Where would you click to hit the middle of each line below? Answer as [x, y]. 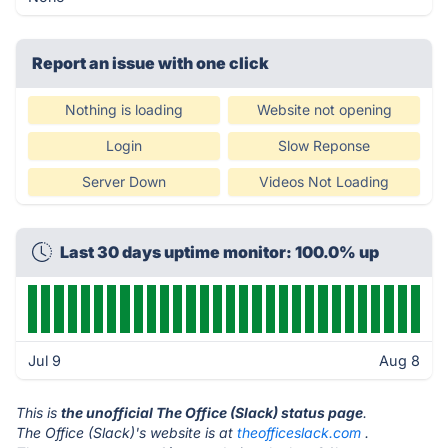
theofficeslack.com [299, 432]
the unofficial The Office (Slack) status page [212, 412]
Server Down [124, 181]
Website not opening [324, 109]
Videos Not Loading [324, 181]
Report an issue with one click [150, 63]
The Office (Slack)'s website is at [126, 432]
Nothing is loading [124, 109]
